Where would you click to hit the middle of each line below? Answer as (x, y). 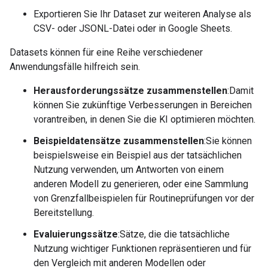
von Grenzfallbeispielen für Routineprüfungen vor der (144, 199)
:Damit (240, 91)
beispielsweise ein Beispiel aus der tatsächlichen (138, 156)
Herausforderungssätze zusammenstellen (130, 91)
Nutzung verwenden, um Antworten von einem (129, 170)
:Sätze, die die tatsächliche (174, 234)
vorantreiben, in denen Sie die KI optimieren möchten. (144, 120)
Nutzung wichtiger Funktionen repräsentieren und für (142, 249)
